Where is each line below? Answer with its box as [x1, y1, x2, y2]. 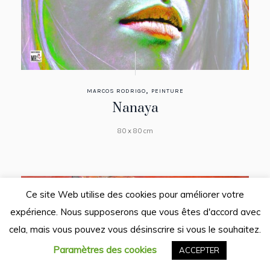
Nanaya [111, 99, 159, 116]
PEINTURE [151, 87, 184, 95]
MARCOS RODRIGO [86, 87, 146, 95]
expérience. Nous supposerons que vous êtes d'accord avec [10, 206, 260, 218]
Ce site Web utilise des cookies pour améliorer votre [26, 188, 244, 200]
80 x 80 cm [117, 126, 153, 135]
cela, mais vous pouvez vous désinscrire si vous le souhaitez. [9, 224, 261, 235]
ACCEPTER [178, 245, 219, 255]
